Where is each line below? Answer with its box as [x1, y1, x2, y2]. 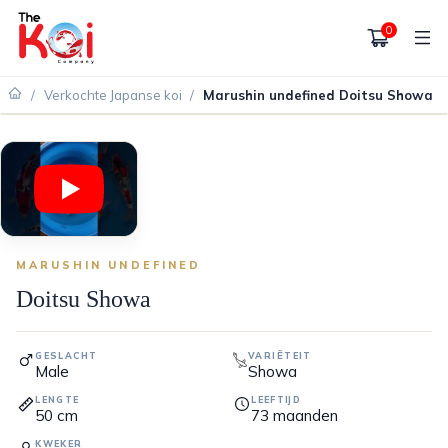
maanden [273, 405, 339, 425]
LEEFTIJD [251, 394, 302, 406]
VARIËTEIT [248, 350, 312, 362]
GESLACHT [35, 350, 98, 362]
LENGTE [35, 394, 80, 406]
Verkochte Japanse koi [43, 87, 182, 104]
